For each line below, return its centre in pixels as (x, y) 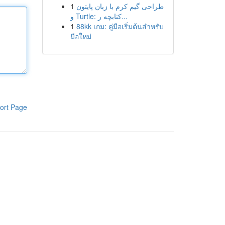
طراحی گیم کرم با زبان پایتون (120, 6)
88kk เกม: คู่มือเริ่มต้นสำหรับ (120, 26)
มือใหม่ (81, 36)
